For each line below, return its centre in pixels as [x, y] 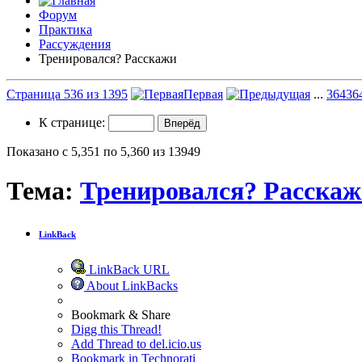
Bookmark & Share [121, 314]
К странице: [74, 122]
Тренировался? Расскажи [108, 58]
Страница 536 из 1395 [67, 94]
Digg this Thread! [116, 329]
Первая [203, 94]
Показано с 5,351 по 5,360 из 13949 [103, 151]
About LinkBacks [131, 285]
